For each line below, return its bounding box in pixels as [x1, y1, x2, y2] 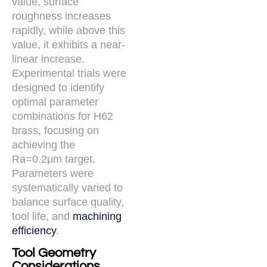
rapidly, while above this [12, 24, 125, 37]
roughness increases [12, 10, 111, 23]
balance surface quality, [12, 196, 124, 209]
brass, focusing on [12, 125, 99, 137]
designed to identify [12, 82, 104, 94]
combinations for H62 [12, 110, 113, 123]
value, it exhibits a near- [12, 39, 125, 51]
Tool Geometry [12, 246, 96, 260]
